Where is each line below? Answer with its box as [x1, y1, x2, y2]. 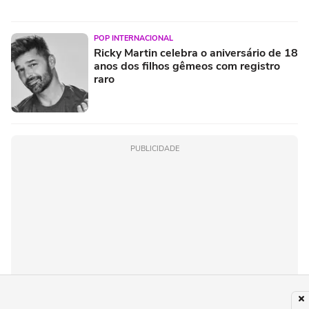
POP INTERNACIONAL [94, 32, 173, 43]
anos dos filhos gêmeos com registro [94, 58, 280, 74]
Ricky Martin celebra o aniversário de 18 [94, 45, 298, 61]
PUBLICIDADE [130, 143, 179, 154]
